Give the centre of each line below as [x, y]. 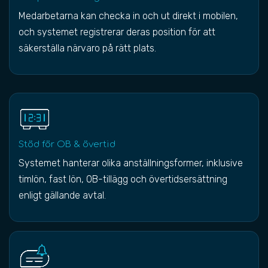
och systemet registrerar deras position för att [117, 32]
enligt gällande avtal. [62, 195]
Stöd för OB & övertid [67, 144]
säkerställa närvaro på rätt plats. [87, 48]
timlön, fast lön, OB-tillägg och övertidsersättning [123, 179]
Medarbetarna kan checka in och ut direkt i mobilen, [128, 16]
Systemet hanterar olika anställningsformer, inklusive [131, 163]
